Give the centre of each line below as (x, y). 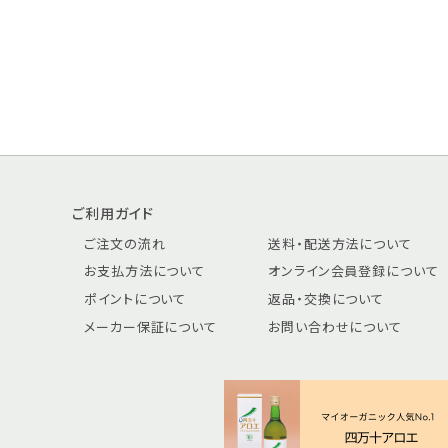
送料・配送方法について (340, 243)
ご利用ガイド (113, 212)
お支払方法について (145, 271)
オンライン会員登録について (353, 271)
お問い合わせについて (335, 327)
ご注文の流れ (125, 243)
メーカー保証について (150, 327)
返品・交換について (326, 299)
